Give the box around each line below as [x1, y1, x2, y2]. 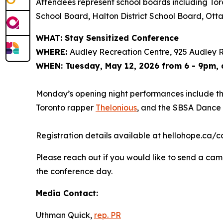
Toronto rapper [36, 102, 96, 112]
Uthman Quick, [36, 210, 94, 220]
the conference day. [36, 166, 112, 176]
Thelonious [96, 102, 137, 112]
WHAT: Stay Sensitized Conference [36, 32, 179, 43]
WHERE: [36, 46, 70, 57]
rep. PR [94, 210, 121, 220]
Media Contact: [36, 188, 98, 198]
